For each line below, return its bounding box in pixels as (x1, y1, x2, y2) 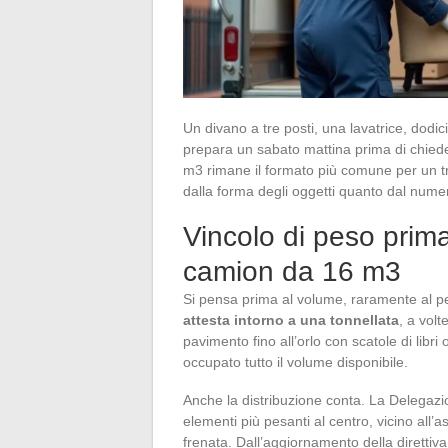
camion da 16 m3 (183, 255, 401, 287)
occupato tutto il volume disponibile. (183, 353, 408, 370)
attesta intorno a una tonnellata (183, 311, 399, 328)
